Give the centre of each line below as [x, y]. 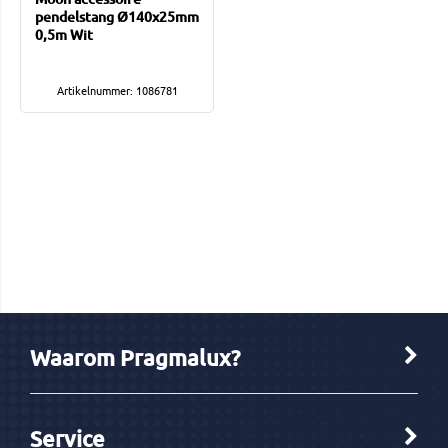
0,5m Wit [64, 35]
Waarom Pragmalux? [135, 358]
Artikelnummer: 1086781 [117, 90]
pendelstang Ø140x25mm [117, 17]
